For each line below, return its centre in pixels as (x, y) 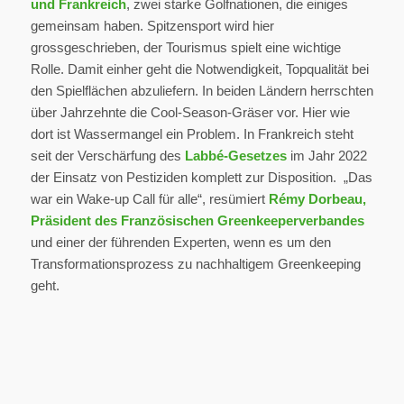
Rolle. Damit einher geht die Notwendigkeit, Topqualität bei (199, 69)
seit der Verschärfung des (107, 155)
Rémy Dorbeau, (317, 198)
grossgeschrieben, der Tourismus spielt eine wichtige (185, 47)
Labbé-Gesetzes (235, 155)
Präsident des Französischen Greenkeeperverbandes (197, 220)
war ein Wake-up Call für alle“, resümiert (149, 198)
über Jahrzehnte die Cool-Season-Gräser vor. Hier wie (190, 112)
